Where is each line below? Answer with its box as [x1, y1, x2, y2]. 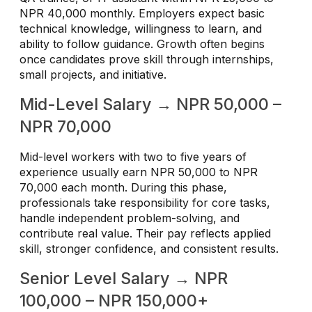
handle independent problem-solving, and [19, 211, 240, 226]
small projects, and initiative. [19, 68, 166, 82]
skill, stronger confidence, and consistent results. [19, 242, 279, 256]
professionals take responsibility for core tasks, [19, 196, 270, 210]
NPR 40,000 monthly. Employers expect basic [19, 6, 265, 21]
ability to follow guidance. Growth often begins [19, 37, 265, 52]
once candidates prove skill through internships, [19, 52, 274, 67]
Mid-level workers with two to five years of [19, 150, 247, 164]
